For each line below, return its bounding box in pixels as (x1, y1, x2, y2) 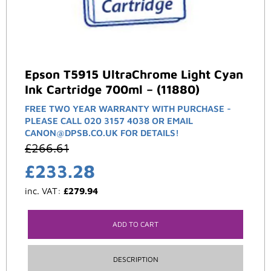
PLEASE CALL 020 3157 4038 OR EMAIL (25, 116, 193, 126)
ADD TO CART (113, 220, 158, 229)
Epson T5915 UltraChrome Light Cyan (25, 67, 243, 82)
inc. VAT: (25, 186, 64, 197)
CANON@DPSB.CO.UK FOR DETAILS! (25, 128, 179, 139)
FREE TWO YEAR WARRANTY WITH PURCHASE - (25, 103, 231, 114)
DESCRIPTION (113, 255, 158, 264)
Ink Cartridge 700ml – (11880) (25, 82, 200, 97)
